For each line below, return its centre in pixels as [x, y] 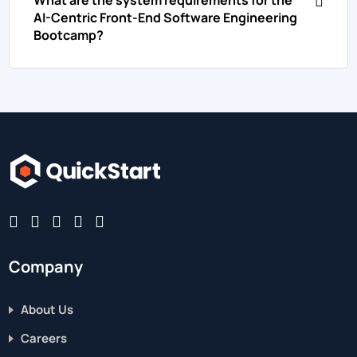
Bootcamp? [69, 35]
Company [46, 266]
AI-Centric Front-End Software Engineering [166, 17]
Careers [44, 338]
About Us [47, 309]
